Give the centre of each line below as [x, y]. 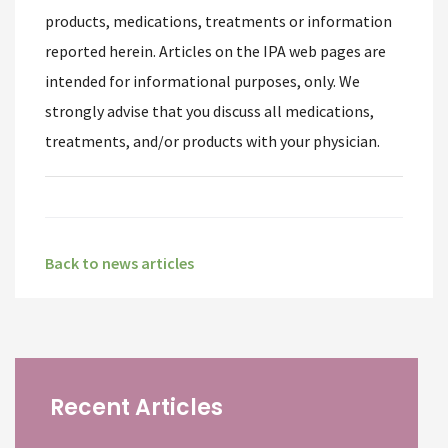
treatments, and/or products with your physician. [212, 141]
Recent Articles [136, 407]
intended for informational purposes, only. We [202, 81]
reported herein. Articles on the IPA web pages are [215, 51]
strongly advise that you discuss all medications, [209, 111]
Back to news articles [119, 263]
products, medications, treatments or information [218, 21]
